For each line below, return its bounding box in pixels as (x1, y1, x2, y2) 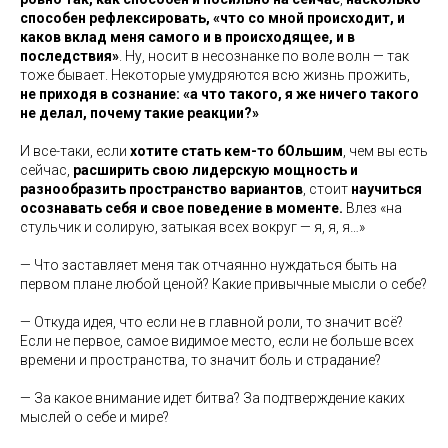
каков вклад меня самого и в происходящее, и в (20, 29, 355, 45)
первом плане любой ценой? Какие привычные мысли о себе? (20, 276, 427, 292)
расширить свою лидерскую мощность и (73, 162, 358, 178)
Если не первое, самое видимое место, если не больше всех (20, 333, 414, 349)
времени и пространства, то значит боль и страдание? (20, 352, 381, 368)
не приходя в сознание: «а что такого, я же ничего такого (20, 86, 419, 102)
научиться (351, 181, 422, 197)
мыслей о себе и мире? (20, 409, 169, 425)
